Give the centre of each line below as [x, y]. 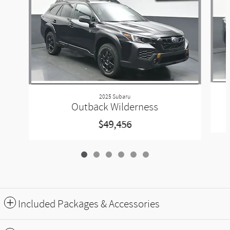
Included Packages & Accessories [89, 204]
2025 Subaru [115, 96]
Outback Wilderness [115, 107]
